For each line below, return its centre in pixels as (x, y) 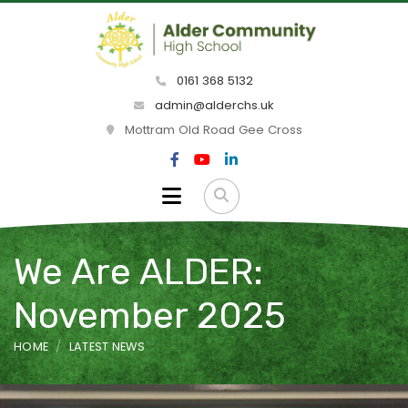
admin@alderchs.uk (213, 106)
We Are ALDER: (138, 271)
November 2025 (150, 315)
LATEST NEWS (107, 346)
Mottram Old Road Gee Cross (211, 130)
